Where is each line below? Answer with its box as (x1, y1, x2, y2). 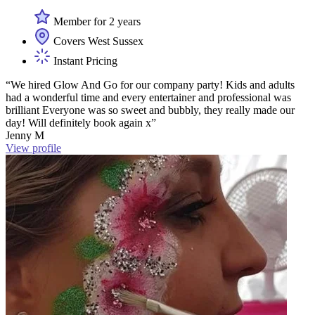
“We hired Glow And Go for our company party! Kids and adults (6, 79, 295, 91)
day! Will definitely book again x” (6, 117, 156, 129)
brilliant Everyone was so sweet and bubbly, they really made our (6, 104, 295, 117)
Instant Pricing (51, 55, 117, 67)
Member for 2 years (51, 15, 141, 28)
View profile (6, 142, 61, 155)
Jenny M (6, 129, 44, 142)
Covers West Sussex (51, 35, 143, 48)
